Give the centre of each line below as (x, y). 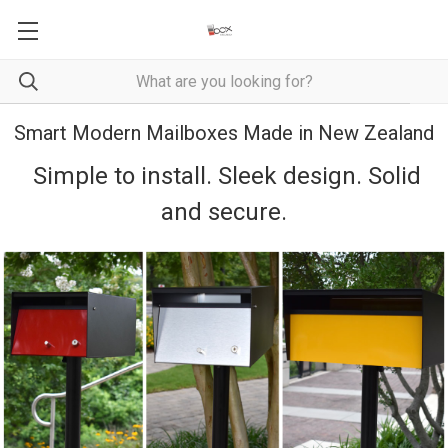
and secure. (224, 212)
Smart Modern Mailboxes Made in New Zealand (224, 133)
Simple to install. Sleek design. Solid (224, 176)
